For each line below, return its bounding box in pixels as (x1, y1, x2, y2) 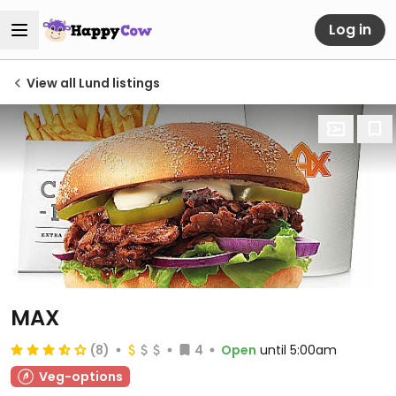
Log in (329, 19, 371, 40)
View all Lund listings (27, 74, 160, 92)
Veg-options (39, 368, 123, 385)
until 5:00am (260, 341, 337, 359)
